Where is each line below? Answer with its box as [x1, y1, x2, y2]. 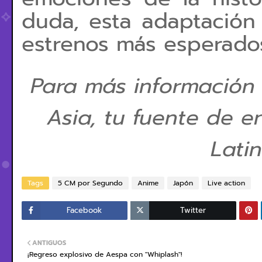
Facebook [66, 205, 102, 216]
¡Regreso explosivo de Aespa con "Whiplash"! [27, 249, 182, 260]
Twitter [180, 205, 206, 216]
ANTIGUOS [32, 238, 66, 248]
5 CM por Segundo [58, 178, 123, 188]
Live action [208, 178, 245, 188]
